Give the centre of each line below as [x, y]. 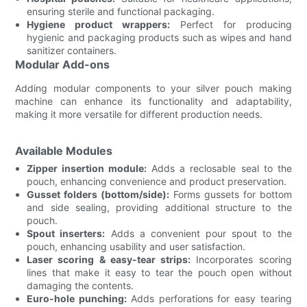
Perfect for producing [231, 24]
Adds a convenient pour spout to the [198, 233]
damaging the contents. [81, 285]
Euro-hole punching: [77, 298]
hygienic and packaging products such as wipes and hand [159, 37]
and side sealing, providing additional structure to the [159, 207]
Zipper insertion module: [87, 168]
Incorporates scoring [241, 259]
